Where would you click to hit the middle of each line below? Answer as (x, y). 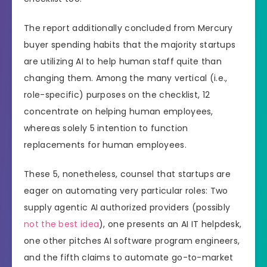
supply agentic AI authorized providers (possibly (127, 207)
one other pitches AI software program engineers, (132, 240)
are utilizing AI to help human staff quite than (123, 61)
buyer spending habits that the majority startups (130, 44)
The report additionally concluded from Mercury (128, 28)
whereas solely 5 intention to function (106, 128)
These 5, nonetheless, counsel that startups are (128, 174)
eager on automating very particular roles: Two (126, 190)
